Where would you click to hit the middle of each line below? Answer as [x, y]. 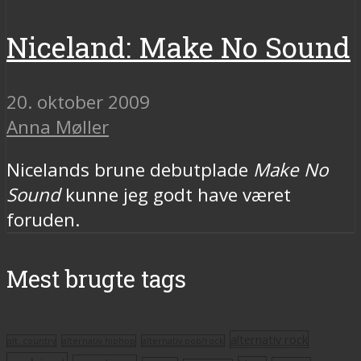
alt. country [31, 340]
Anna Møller [58, 127]
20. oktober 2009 [78, 102]
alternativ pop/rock [183, 340]
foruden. [43, 220]
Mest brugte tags [96, 278]
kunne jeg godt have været [176, 195]
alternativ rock [269, 339]
